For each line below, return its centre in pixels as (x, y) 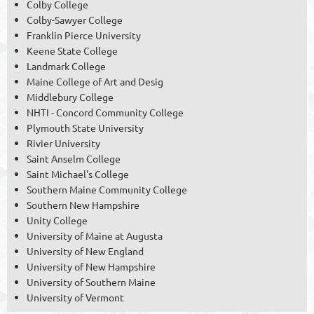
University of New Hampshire (91, 267)
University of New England (85, 251)
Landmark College (66, 66)
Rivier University (63, 143)
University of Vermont (75, 298)
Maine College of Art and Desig (95, 82)
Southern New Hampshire (83, 205)
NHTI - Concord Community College (105, 112)
